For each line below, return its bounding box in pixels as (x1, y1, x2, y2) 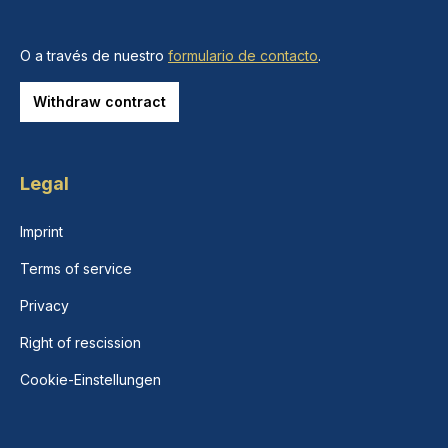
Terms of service (20, 260, 132, 278)
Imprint (20, 223, 63, 241)
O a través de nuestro (20, 47, 168, 65)
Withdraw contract (33, 93, 166, 111)
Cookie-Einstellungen (20, 371, 161, 389)
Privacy (20, 297, 69, 315)
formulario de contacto (168, 47, 318, 65)
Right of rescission (20, 334, 141, 352)
